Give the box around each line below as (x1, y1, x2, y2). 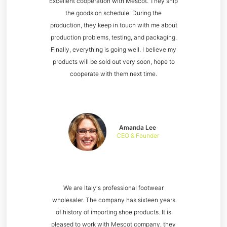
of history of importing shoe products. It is (56, 208, 171, 216)
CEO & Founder (116, 131, 159, 139)
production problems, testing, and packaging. (50, 33, 177, 42)
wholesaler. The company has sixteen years (52, 196, 175, 204)
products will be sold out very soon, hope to (52, 58, 175, 66)
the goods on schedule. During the (65, 9, 162, 17)
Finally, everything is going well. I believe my (51, 46, 176, 54)
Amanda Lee (119, 123, 156, 131)
